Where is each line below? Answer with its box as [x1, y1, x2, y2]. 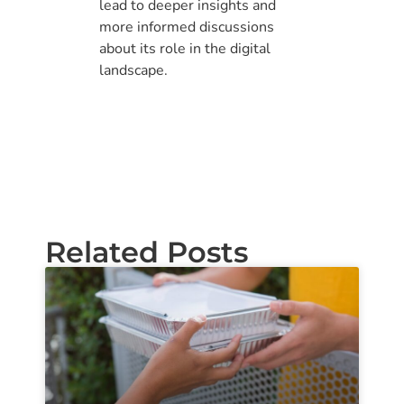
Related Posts [45, 234, 248, 271]
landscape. [99, 60, 168, 80]
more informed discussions [99, 16, 274, 37]
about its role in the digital [99, 38, 271, 59]
